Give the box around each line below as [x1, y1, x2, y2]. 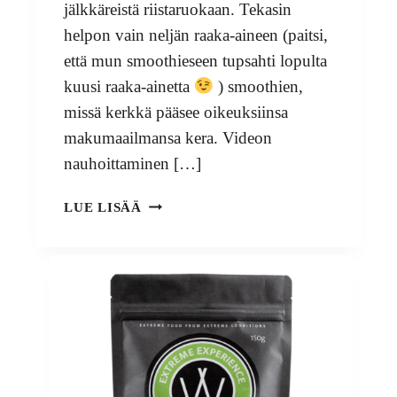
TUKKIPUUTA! [140, 297, 244, 313]
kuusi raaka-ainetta [64, 76, 194, 96]
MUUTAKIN [140, 256, 222, 272]
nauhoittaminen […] [64, 153, 201, 173]
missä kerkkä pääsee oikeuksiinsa [64, 102, 288, 121]
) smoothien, [213, 76, 303, 96]
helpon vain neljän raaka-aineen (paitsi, [64, 25, 328, 44]
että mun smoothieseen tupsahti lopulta [64, 51, 327, 70]
